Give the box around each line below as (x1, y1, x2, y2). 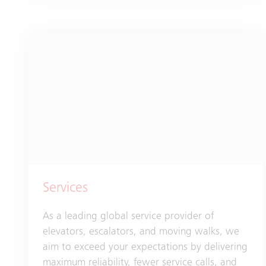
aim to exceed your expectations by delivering (43, 242, 248, 254)
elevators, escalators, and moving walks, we (43, 227, 239, 238)
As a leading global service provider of (43, 211, 214, 223)
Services (43, 182, 88, 197)
